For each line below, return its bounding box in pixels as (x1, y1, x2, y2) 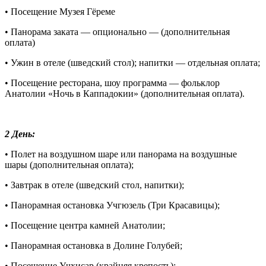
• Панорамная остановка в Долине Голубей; (5, 240, 182, 251)
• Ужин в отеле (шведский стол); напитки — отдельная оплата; (5, 58, 260, 68)
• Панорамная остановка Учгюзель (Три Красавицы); (5, 200, 220, 211)
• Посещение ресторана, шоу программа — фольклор (5, 78, 220, 88)
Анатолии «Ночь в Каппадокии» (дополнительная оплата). (5, 88, 245, 99)
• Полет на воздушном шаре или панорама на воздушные (5, 149, 237, 160)
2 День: (5, 129, 35, 140)
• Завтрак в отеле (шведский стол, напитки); (5, 180, 184, 191)
